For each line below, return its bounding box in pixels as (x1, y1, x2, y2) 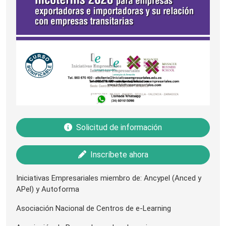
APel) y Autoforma (16, 185, 79, 194)
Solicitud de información (76, 123, 162, 133)
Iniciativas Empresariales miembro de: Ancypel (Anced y (16, 174, 201, 183)
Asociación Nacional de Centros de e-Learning (16, 204, 171, 213)
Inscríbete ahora (90, 150, 148, 160)
